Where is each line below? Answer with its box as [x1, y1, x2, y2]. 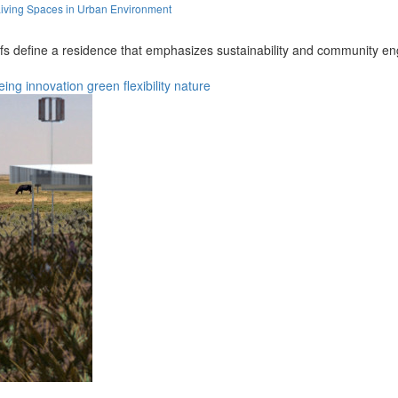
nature [174, 76, 211, 94]
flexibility [123, 76, 171, 94]
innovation [26, 76, 84, 94]
